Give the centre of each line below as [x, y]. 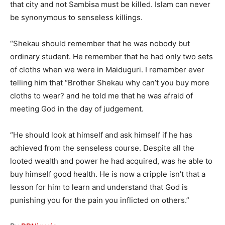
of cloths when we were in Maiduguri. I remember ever [107, 69]
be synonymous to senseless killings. [76, 17]
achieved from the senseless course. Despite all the [102, 148]
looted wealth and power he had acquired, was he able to [111, 161]
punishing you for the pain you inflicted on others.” [100, 200]
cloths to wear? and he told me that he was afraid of [101, 95]
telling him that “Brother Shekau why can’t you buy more [110, 82]
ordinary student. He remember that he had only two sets [111, 56]
